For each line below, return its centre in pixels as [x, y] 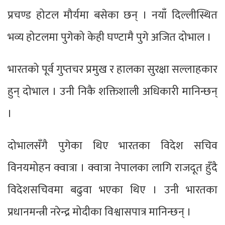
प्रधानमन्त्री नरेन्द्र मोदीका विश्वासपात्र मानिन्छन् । [99, 212]
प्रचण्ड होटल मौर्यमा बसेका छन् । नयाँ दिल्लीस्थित [113, 15]
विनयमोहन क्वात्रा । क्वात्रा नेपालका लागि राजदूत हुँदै [113, 168]
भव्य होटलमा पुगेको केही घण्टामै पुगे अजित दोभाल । [109, 37]
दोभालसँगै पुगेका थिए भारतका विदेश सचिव [113, 146]
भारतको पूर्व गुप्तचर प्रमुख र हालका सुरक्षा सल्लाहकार [113, 69]
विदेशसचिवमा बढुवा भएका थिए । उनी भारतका [113, 190]
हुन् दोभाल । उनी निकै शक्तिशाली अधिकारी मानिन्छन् [113, 91]
